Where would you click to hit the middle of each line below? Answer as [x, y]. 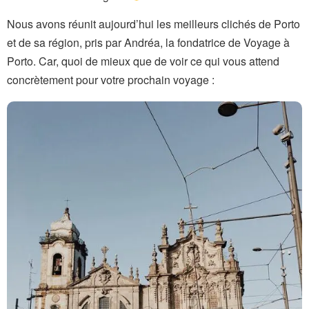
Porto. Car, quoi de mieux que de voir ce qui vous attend [143, 61]
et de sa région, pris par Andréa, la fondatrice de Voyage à [148, 42]
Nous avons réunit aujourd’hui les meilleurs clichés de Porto [153, 23]
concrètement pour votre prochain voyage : [111, 79]
